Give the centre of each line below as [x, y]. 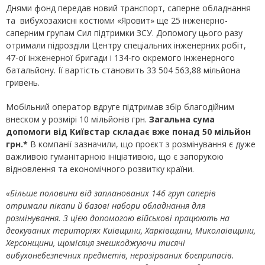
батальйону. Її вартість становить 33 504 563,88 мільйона [123, 70]
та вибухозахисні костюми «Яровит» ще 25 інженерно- [117, 21]
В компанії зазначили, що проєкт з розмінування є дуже [142, 144]
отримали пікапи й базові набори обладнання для [106, 206]
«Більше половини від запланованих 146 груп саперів [111, 193]
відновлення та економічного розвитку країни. [100, 169]
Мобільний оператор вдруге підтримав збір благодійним [120, 107]
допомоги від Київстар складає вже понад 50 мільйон [128, 132]
